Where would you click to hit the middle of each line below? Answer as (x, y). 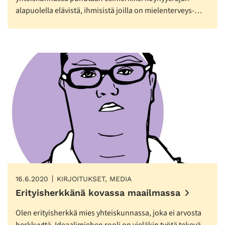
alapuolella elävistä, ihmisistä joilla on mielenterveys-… (109, 11)
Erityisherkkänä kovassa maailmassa (98, 192)
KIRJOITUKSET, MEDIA (94, 179)
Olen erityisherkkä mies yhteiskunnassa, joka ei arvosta (108, 213)
